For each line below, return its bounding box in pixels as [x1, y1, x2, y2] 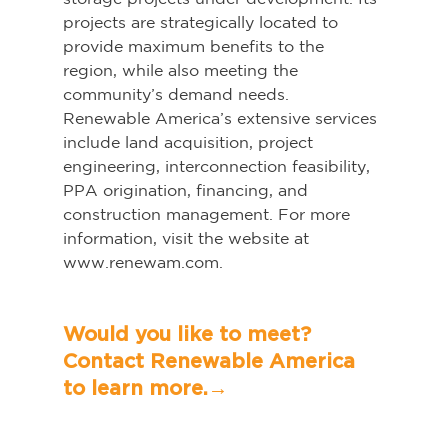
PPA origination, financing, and [62, 181, 313, 200]
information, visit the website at [62, 229, 314, 248]
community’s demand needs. [62, 85, 294, 104]
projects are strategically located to [62, 13, 343, 32]
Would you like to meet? [62, 325, 317, 346]
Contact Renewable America [62, 352, 361, 373]
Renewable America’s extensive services [62, 109, 382, 128]
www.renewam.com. [62, 253, 238, 272]
